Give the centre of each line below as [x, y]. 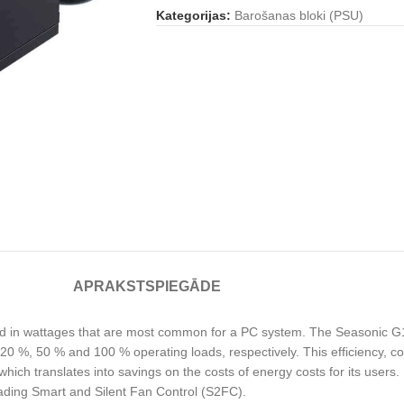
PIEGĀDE [188, 286]
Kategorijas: [193, 15]
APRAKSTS [114, 286]
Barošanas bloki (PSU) [299, 15]
